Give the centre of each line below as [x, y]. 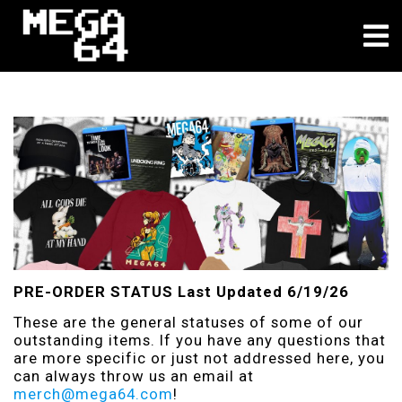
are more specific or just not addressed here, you [199, 358]
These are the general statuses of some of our [188, 322]
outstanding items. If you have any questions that [200, 340]
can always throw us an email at [134, 376]
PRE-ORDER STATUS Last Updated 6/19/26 [181, 291]
